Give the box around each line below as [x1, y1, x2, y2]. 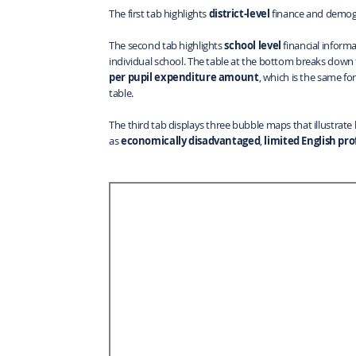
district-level [208, 6, 270, 21]
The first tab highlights [109, 6, 209, 21]
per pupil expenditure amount [109, 69, 259, 84]
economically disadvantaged [120, 133, 261, 148]
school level [224, 37, 281, 52]
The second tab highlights [109, 37, 225, 52]
